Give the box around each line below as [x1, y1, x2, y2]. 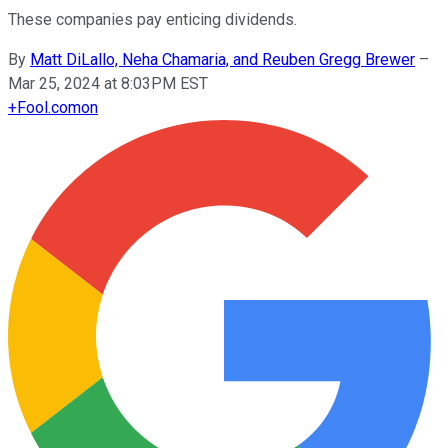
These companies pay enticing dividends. [8, 9, 297, 29]
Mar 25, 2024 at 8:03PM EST [8, 73, 208, 93]
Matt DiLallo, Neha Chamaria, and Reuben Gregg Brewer [30, 49, 415, 69]
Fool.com [17, 97, 81, 117]
